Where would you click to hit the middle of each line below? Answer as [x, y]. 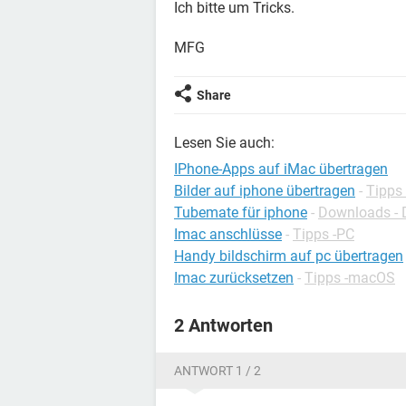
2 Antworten [223, 325]
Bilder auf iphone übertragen [265, 191]
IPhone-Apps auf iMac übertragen [281, 169]
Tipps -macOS [350, 278]
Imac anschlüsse [228, 234]
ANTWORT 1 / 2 [217, 371]
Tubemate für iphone [241, 213]
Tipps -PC [324, 234]
